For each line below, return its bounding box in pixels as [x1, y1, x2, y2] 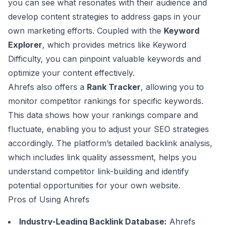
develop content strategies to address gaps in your [8, 12, 201, 22]
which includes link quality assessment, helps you [8, 152, 196, 162]
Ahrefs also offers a [8, 82, 87, 92]
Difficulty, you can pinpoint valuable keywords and [8, 54, 201, 64]
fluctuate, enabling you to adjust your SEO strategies [8, 124, 209, 134]
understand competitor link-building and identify [8, 166, 189, 176]
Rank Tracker [87, 82, 141, 92]
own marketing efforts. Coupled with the [8, 26, 164, 36]
